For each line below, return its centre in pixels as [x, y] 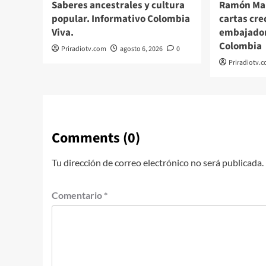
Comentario [78, 195]
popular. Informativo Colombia [121, 19]
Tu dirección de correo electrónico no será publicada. [158, 162]
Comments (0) [96, 138]
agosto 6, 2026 [141, 49]
